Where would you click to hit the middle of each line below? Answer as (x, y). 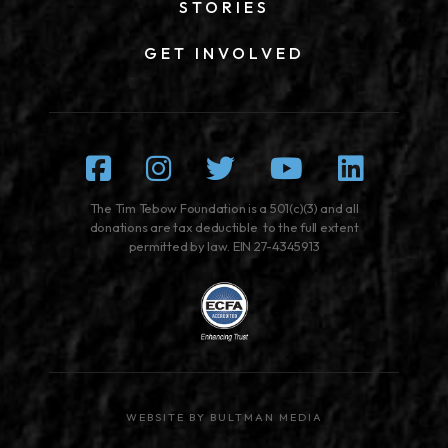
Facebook (173, 167)
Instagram (236, 167)
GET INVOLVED (224, 52)
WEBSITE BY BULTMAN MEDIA (224, 417)
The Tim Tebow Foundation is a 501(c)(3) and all (224, 207)
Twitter (279, 167)
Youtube (355, 167)
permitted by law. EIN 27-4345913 (224, 245)
